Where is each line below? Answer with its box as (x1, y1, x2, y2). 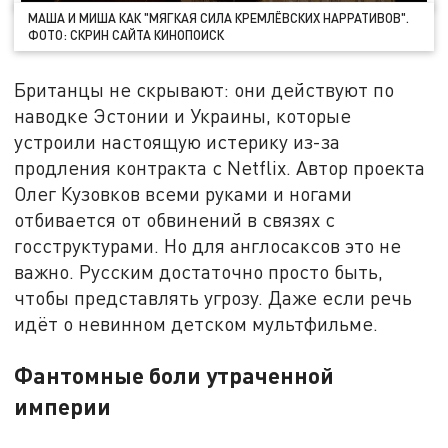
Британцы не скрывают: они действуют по (14, 78, 395, 102)
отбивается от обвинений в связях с (14, 208, 336, 232)
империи (14, 392, 112, 421)
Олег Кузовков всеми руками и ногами (14, 182, 353, 206)
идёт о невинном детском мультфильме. (14, 312, 379, 336)
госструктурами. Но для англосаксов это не (14, 234, 402, 258)
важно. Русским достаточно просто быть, (14, 260, 384, 284)
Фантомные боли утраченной (14, 361, 335, 390)
